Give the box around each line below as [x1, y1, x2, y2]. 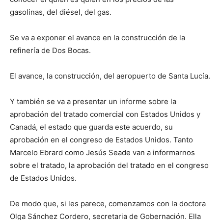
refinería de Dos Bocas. [10, 46, 91, 55]
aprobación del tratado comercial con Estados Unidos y [10, 110, 200, 119]
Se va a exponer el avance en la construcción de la [10, 33, 185, 43]
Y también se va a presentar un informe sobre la [10, 97, 176, 107]
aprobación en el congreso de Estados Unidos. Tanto [10, 135, 193, 145]
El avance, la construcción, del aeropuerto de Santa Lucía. [10, 71, 210, 81]
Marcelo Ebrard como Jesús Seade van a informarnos [10, 148, 195, 158]
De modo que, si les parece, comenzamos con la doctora [10, 199, 206, 209]
